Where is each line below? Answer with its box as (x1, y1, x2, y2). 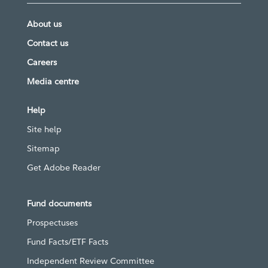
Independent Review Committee (27, 255, 154, 267)
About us (27, 19, 62, 30)
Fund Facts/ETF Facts (27, 236, 108, 248)
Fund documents (27, 198, 92, 209)
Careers (27, 57, 57, 68)
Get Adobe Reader (27, 162, 100, 173)
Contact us (27, 38, 68, 49)
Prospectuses (27, 217, 78, 229)
